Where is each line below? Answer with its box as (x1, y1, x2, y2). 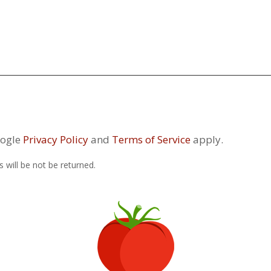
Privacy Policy (23, 132, 88, 146)
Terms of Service (112, 132, 191, 146)
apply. (191, 132, 223, 146)
